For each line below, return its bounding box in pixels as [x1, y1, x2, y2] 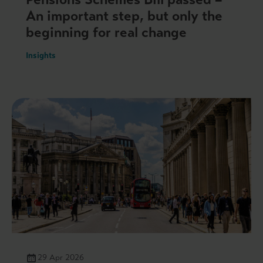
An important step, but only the [26, 6, 222, 25]
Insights [26, 50, 56, 60]
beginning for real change [26, 23, 187, 41]
